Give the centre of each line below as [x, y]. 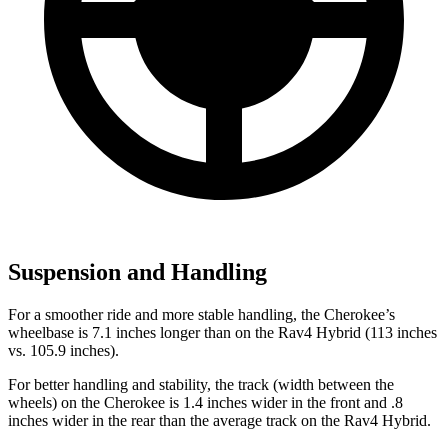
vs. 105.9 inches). [63, 351]
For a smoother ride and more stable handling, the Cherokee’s [201, 315]
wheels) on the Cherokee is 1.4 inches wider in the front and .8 [205, 403]
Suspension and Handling [137, 272]
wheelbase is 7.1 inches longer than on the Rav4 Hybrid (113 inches [222, 333]
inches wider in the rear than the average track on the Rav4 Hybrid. [219, 421]
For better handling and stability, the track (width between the [201, 385]
